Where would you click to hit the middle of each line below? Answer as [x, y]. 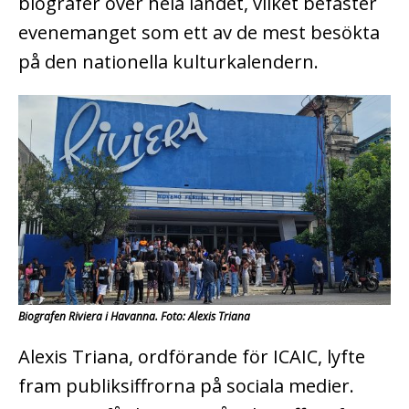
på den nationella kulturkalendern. [168, 61]
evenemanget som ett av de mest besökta [199, 32]
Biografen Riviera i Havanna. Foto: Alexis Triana [134, 316]
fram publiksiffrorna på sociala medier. [186, 385]
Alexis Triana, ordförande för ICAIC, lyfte [192, 356]
